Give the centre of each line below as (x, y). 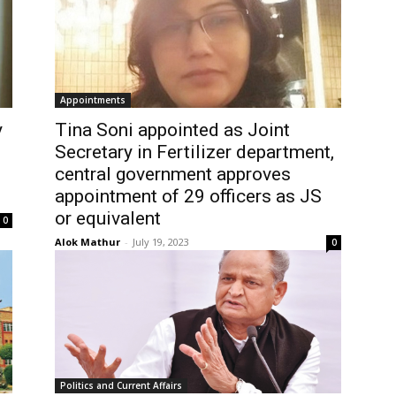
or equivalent (108, 218)
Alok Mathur (88, 241)
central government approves (173, 174)
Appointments (93, 99)
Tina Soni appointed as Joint (172, 129)
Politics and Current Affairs (121, 385)
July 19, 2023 (161, 241)
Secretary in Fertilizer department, (194, 152)
